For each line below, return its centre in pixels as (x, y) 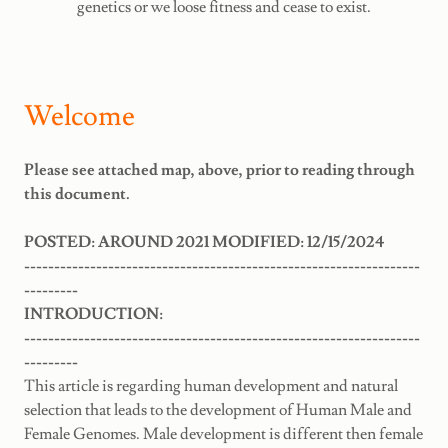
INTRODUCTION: (93, 313)
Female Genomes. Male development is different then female (223, 433)
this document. (77, 193)
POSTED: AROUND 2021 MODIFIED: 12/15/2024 (204, 241)
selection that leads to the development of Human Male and (218, 409)
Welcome (79, 116)
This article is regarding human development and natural (211, 385)
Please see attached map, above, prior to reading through (219, 169)
